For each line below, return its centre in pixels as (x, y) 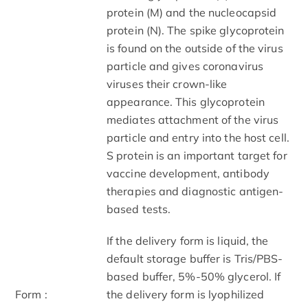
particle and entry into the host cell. (198, 137)
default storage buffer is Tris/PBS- (195, 258)
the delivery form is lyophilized (186, 294)
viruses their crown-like (167, 84)
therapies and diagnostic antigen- (195, 191)
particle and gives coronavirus (185, 66)
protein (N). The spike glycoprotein (196, 30)
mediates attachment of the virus (193, 119)
